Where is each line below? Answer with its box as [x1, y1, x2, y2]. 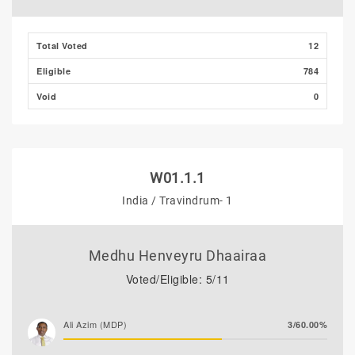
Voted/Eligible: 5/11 [125, 271, 230, 287]
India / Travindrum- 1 [122, 194, 233, 207]
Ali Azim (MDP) [63, 318, 127, 330]
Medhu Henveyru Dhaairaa [88, 247, 267, 264]
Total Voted [36, 40, 88, 52]
